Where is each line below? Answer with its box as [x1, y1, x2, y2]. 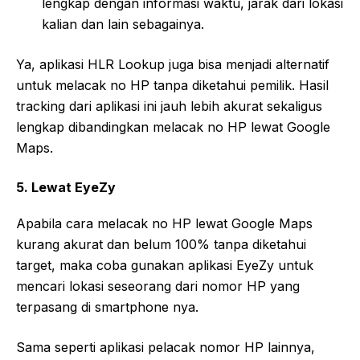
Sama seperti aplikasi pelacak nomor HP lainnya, [16, 338, 315, 355]
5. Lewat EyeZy [16, 178, 116, 195]
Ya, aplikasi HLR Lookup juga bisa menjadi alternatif [16, 55, 329, 72]
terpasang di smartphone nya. [16, 298, 198, 315]
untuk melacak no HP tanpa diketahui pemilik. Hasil [16, 76, 329, 93]
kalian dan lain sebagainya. [42, 15, 204, 32]
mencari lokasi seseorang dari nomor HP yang [16, 277, 300, 294]
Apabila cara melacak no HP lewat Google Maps [16, 215, 313, 231]
